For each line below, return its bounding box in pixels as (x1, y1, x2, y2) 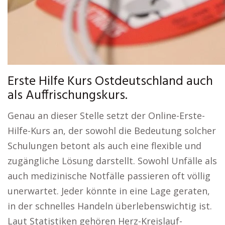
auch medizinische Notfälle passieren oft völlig (8, 170, 210, 182)
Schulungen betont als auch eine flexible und (8, 140, 201, 152)
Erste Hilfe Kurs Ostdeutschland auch (8, 71, 213, 92)
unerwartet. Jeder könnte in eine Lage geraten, (8, 185, 210, 197)
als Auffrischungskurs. (8, 85, 128, 106)
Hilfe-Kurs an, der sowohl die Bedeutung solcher (8, 125, 216, 137)
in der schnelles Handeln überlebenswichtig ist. (8, 200, 212, 212)
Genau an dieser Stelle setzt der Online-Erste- (8, 109, 205, 122)
